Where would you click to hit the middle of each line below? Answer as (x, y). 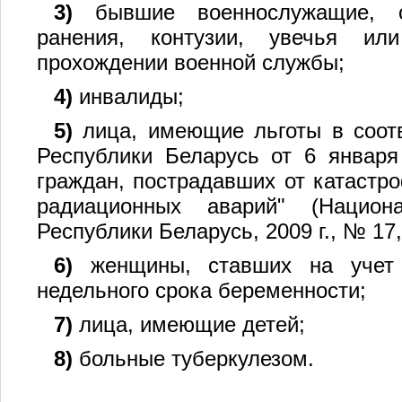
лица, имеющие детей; (188, 325)
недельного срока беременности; (201, 291)
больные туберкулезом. (193, 359)
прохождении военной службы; (191, 63)
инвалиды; (128, 97)
